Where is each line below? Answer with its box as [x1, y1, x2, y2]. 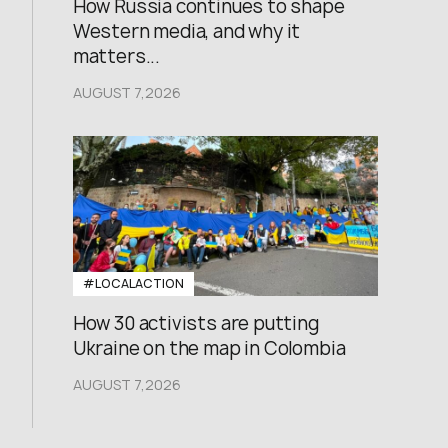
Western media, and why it [72, 19, 301, 44]
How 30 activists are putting [72, 311, 319, 336]
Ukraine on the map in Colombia [72, 336, 346, 361]
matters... [72, 44, 160, 69]
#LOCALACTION [82, 275, 184, 292]
